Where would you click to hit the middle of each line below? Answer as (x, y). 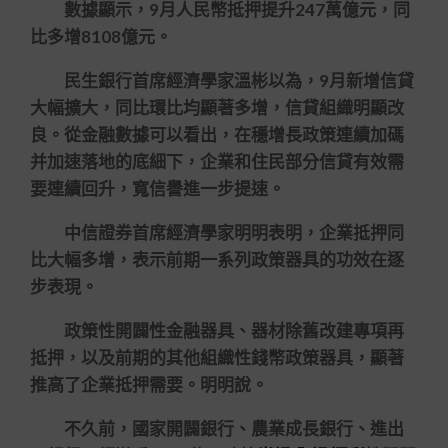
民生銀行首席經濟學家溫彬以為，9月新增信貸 (222, 80)
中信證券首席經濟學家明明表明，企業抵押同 (217, 232)
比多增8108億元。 (101, 36)
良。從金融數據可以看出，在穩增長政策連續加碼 (217, 134)
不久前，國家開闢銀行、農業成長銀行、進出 (217, 428)
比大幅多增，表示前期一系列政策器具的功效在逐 (217, 259)
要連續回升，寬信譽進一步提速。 (157, 188)
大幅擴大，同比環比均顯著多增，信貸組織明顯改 (217, 107)
